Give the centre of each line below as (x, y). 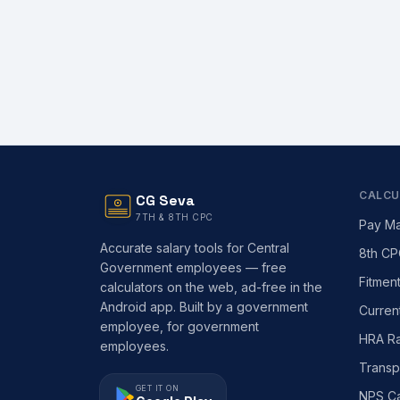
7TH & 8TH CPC (175, 217)
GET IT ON (158, 388)
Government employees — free (193, 267)
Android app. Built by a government (204, 307)
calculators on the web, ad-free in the (211, 287)
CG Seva (165, 200)
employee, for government (179, 326)
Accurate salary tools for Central (195, 248)
